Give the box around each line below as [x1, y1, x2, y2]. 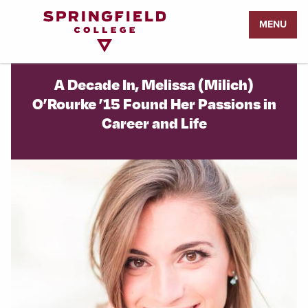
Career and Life [101, 113, 207, 132]
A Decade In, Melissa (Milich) [54, 74, 254, 93]
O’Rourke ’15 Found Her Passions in [32, 93, 276, 113]
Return [11, 11, 43, 27]
